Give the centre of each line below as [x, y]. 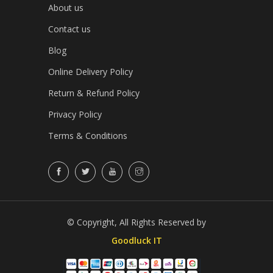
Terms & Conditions [88, 136]
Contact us [69, 29]
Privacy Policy [75, 114]
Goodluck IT [136, 240]
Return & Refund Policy [94, 93]
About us [66, 8]
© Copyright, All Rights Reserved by [136, 222]
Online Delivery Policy [90, 72]
